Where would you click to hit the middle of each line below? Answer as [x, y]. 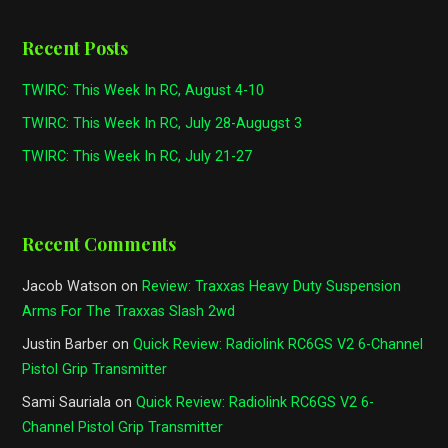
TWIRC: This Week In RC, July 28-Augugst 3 [162, 124]
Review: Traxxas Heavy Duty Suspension [272, 287]
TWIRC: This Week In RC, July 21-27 [137, 157]
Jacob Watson [70, 287]
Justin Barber [65, 345]
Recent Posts [75, 48]
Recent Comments [99, 244]
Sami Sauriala [67, 403]
